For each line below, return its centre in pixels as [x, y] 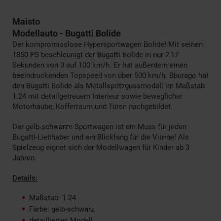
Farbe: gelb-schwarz [62, 209]
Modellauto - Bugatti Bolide [67, 33]
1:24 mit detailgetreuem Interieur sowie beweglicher [97, 96]
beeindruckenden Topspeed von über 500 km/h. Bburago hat [110, 75]
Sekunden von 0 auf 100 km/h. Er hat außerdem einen [100, 65]
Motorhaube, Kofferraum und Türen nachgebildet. [92, 106]
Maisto [26, 21]
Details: [25, 178]
